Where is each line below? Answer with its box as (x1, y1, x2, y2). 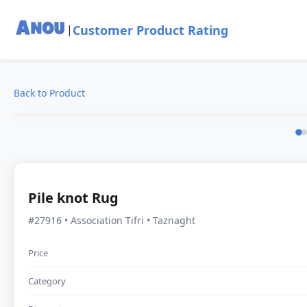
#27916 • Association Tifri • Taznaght (28, 213, 195, 227)
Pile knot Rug (28, 188, 119, 207)
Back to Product (14, 86, 85, 99)
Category (28, 274, 66, 287)
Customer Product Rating (72, 21, 228, 38)
